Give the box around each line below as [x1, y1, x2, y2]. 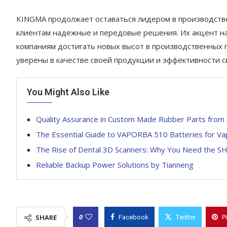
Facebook [119, 213, 148, 221]
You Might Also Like [27, 86, 109, 97]
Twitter [176, 213, 196, 221]
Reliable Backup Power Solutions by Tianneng [36, 159, 194, 170]
